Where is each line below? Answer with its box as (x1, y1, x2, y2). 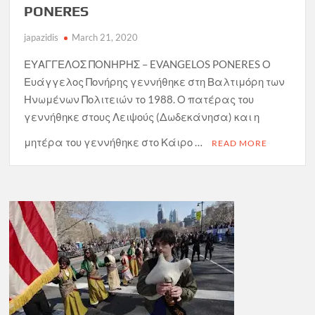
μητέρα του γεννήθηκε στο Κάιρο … (24, 135, 205, 148)
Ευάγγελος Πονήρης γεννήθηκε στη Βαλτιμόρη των (24, 75, 285, 88)
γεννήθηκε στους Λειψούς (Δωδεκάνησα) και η (24, 110, 260, 123)
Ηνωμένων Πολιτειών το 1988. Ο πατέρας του (24, 92, 255, 105)
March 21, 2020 (72, 31, 139, 43)
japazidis (24, 31, 59, 43)
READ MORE (212, 137, 268, 148)
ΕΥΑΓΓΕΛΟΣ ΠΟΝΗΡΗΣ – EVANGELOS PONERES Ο (24, 57, 271, 70)
